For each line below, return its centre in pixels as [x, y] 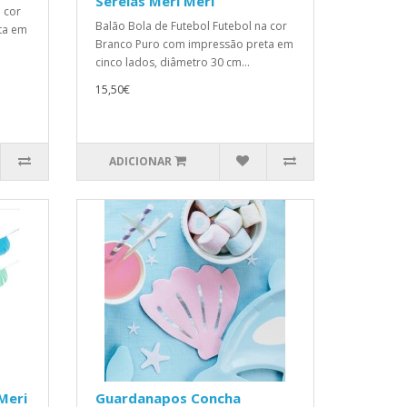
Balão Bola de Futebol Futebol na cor [191, 26]
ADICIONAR [141, 161]
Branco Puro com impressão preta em [194, 44]
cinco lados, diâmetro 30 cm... [172, 62]
